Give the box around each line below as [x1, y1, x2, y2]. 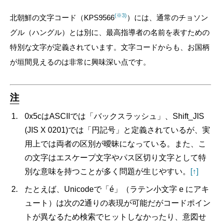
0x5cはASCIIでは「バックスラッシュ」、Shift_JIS [25, 111, 204, 120]
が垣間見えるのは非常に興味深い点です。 [10, 57, 150, 66]
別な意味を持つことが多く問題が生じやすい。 [25, 167, 190, 176]
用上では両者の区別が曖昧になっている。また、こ [25, 139, 206, 148]
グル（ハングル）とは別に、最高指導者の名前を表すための [10, 28, 210, 37]
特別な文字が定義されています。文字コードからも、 [10, 42, 187, 51]
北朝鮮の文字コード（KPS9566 [10, 13, 114, 22]
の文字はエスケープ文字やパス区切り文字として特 [25, 153, 206, 162]
